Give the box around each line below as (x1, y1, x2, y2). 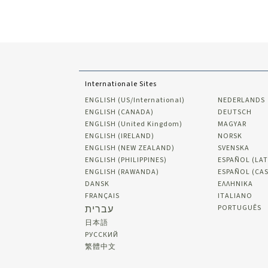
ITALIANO (217, 191, 252, 202)
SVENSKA (217, 143, 249, 154)
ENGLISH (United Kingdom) (85, 119, 182, 130)
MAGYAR (217, 119, 246, 130)
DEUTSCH (217, 107, 252, 118)
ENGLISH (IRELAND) (85, 131, 154, 142)
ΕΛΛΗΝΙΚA (217, 179, 253, 190)
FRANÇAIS (85, 191, 120, 202)
